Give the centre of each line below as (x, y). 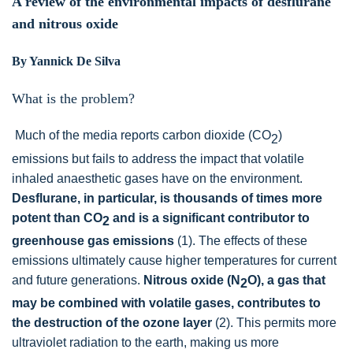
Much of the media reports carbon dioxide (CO (143, 136)
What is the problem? (73, 98)
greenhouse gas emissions (93, 240)
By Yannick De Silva (66, 61)
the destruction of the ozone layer (112, 322)
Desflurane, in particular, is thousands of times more (167, 198)
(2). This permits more (274, 322)
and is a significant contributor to (211, 217)
